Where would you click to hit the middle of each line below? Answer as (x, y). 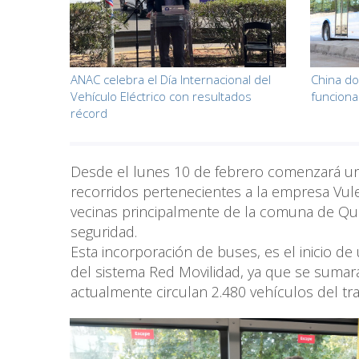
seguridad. (104, 232)
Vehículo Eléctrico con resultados (161, 97)
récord (89, 113)
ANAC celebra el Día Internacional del (171, 80)
